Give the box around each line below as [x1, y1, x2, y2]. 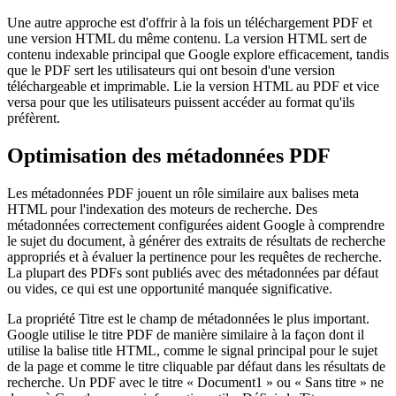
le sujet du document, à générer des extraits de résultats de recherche [7, 233, 385, 249]
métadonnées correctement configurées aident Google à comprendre [7, 217, 385, 233]
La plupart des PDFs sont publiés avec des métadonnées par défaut [7, 265, 378, 281]
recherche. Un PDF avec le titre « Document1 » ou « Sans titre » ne [7, 375, 384, 391]
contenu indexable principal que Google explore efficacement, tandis [7, 47, 389, 63]
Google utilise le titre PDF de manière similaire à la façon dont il [7, 327, 364, 343]
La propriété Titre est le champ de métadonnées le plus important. [7, 311, 369, 327]
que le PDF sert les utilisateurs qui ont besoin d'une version [7, 63, 335, 79]
